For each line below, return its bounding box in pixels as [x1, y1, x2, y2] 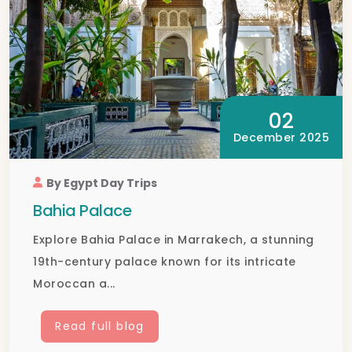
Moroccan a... [33, 275, 115, 291]
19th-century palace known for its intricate [33, 253, 296, 269]
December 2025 [233, 129, 329, 145]
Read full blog [55, 317, 145, 334]
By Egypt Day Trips [46, 174, 157, 191]
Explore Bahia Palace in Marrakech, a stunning [33, 231, 314, 247]
